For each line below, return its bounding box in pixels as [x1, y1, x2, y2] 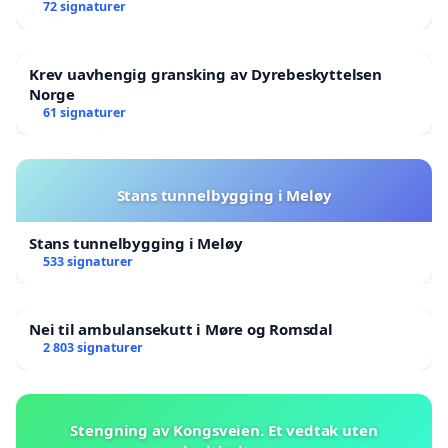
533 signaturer [42, 253, 133, 271]
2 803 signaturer [42, 339, 143, 357]
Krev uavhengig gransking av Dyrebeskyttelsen [29, 64, 382, 85]
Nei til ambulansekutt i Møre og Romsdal [29, 319, 333, 340]
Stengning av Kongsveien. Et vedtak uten [70, 420, 378, 441]
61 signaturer [42, 104, 126, 122]
